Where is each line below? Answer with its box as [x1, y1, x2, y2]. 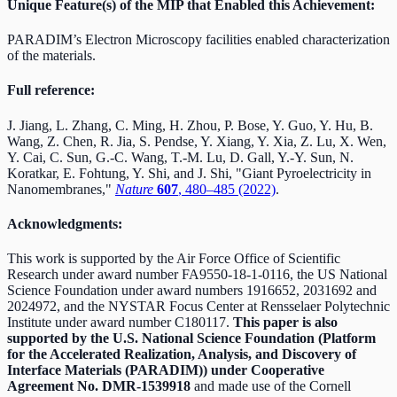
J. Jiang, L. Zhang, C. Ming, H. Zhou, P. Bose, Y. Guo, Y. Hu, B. [7, 117, 373, 133]
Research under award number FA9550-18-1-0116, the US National [7, 267, 387, 283]
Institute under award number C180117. [7, 315, 233, 331]
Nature [115, 181, 153, 197]
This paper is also [233, 315, 338, 331]
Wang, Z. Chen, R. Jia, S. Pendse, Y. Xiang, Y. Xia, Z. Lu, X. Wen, [7, 133, 386, 149]
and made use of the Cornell [191, 378, 351, 394]
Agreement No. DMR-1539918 [7, 378, 191, 394]
